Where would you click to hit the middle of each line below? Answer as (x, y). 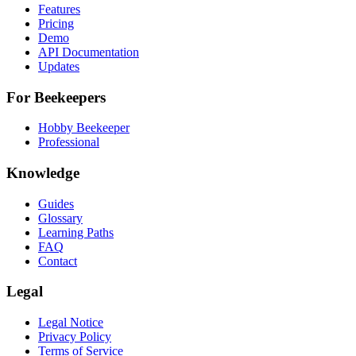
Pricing (56, 23)
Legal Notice (71, 323)
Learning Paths (76, 232)
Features (59, 9)
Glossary (60, 218)
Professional (69, 142)
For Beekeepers (56, 97)
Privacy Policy (75, 337)
